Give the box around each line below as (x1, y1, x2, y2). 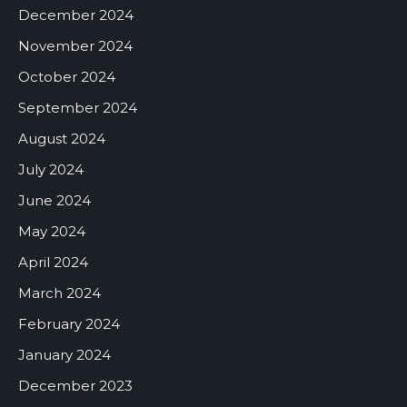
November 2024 (18, 37, 133, 55)
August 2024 (18, 130, 105, 148)
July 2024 (18, 161, 84, 179)
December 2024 (18, 6, 134, 25)
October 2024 (18, 68, 115, 86)
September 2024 (18, 99, 137, 117)
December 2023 (18, 377, 133, 395)
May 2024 (18, 223, 85, 241)
